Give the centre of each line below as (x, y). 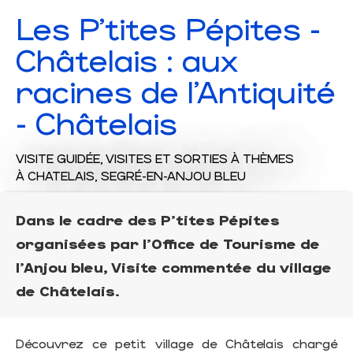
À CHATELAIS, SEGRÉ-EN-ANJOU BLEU (131, 176)
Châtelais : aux (127, 59)
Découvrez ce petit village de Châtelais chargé (176, 344)
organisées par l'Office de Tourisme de (168, 243)
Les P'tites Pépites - (168, 28)
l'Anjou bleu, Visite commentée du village (174, 267)
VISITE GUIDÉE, (61, 158)
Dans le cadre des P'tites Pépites (148, 220)
